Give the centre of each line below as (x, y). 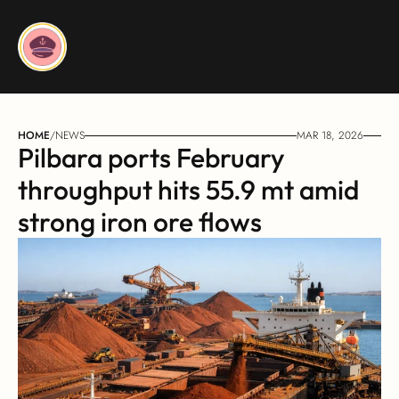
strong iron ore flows (140, 222)
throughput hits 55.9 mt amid (188, 190)
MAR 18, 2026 (330, 135)
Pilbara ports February (151, 158)
